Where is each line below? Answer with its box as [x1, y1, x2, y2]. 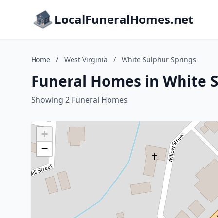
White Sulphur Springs [122, 55, 196, 64]
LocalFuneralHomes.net [54, 11, 193, 27]
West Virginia [64, 55, 108, 64]
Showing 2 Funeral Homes [31, 94, 127, 105]
